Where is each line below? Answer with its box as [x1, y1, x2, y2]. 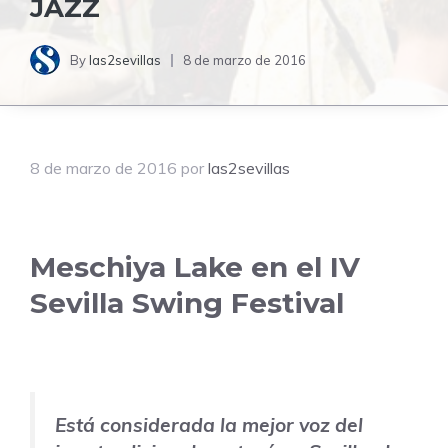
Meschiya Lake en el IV [30, 250, 360, 285]
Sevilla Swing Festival [30, 286, 344, 321]
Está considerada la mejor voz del [55, 413, 363, 438]
